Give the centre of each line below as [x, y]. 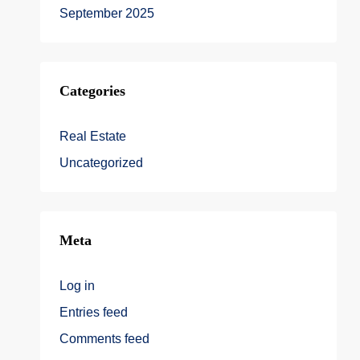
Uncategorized [101, 163]
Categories [92, 91]
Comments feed [104, 339]
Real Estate [93, 136]
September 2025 [107, 13]
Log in [77, 286]
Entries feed [94, 312]
